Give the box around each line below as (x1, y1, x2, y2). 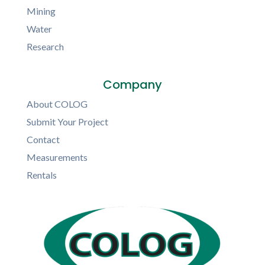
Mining (26, 5, 56, 17)
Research (26, 41, 64, 52)
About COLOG (26, 98, 88, 109)
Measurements (26, 151, 88, 163)
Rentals (26, 169, 57, 180)
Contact (26, 134, 60, 145)
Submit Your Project (26, 116, 108, 127)
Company (102, 76, 163, 93)
